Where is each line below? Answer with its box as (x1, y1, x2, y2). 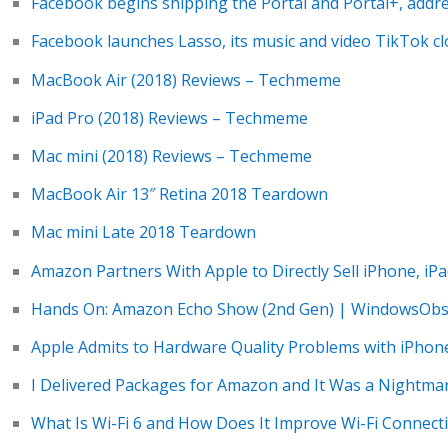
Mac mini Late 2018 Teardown (30, 221, 256, 244)
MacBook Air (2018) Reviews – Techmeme (30, 68, 341, 91)
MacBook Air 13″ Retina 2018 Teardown (30, 183, 328, 206)
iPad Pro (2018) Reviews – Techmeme (30, 106, 308, 129)
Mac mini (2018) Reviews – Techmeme (30, 144, 312, 167)
